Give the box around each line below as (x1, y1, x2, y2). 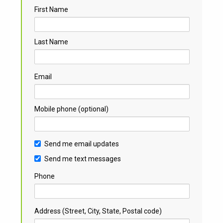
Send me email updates (44, 140, 119, 148)
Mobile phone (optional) (34, 105, 109, 113)
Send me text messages (44, 155, 121, 163)
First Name (34, 5, 69, 13)
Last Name (34, 38, 69, 46)
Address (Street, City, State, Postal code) (34, 207, 162, 215)
